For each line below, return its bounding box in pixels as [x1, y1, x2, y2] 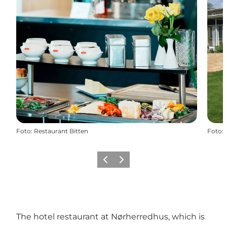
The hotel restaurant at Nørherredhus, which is [16, 211, 205, 221]
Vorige [99, 159, 119, 167]
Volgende [115, 159, 144, 167]
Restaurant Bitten [34, 127, 88, 135]
